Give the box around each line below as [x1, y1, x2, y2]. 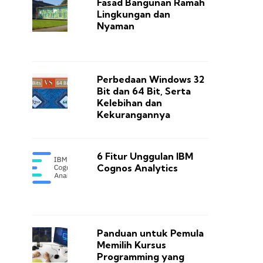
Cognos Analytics [96, 162, 178, 174]
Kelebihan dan [96, 97, 162, 109]
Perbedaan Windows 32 [96, 73, 204, 86]
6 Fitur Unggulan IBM [96, 150, 193, 163]
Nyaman [96, 20, 134, 32]
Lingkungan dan [96, 8, 170, 21]
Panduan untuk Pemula [96, 227, 204, 240]
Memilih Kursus [96, 239, 166, 251]
